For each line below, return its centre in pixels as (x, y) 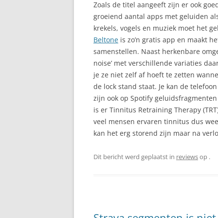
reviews (187, 156)
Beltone (106, 39)
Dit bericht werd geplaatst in (135, 156)
